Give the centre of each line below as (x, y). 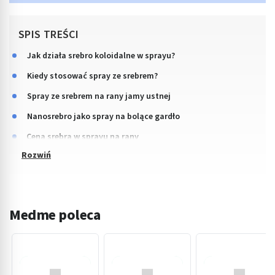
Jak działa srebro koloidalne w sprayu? (101, 56)
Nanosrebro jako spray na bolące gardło (103, 117)
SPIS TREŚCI (48, 35)
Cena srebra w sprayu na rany (83, 137)
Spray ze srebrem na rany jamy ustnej (99, 97)
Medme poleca (55, 215)
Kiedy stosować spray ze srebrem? (92, 76)
